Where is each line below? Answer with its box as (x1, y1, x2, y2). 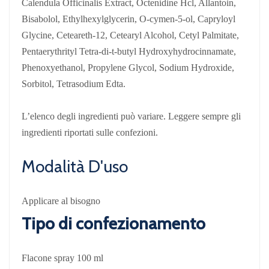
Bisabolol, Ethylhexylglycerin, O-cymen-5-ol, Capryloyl (22, 13, 235, 24)
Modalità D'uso (22, 156, 128, 177)
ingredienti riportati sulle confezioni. (22, 127, 158, 138)
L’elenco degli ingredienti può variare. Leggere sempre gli (22, 110, 241, 121)
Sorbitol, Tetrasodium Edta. (22, 78, 125, 89)
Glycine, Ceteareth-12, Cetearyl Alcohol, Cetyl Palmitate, (22, 29, 239, 40)
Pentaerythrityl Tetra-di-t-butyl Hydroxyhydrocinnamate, (22, 46, 236, 56)
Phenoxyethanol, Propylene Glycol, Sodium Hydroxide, (22, 62, 234, 73)
